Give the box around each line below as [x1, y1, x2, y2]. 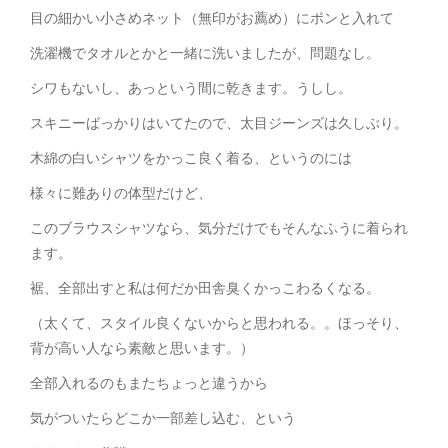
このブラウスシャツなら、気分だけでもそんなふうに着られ [30, 218, 408, 238]
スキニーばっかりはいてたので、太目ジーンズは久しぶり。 [30, 113, 408, 133]
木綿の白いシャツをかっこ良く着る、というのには [30, 148, 352, 168]
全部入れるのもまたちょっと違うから [30, 373, 268, 393]
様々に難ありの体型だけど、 [30, 183, 212, 203]
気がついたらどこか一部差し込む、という [30, 408, 296, 428]
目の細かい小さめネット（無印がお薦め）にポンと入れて [30, 8, 394, 28]
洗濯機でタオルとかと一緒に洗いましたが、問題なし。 [30, 43, 380, 63]
